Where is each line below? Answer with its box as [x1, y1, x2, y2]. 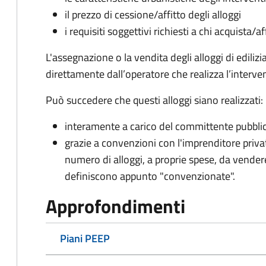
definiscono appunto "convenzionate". [65, 168, 235, 184]
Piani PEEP [60, 230, 110, 246]
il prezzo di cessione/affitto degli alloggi [65, 7, 241, 23]
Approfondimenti [46, 192, 185, 220]
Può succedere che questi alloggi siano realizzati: [46, 92, 263, 108]
